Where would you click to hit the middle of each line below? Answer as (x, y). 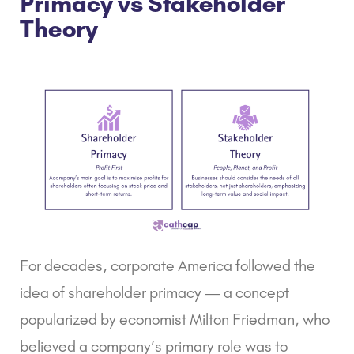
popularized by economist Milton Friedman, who (175, 320)
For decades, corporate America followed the (168, 266)
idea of (44, 293)
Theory (59, 29)
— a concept (245, 293)
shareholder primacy (135, 293)
